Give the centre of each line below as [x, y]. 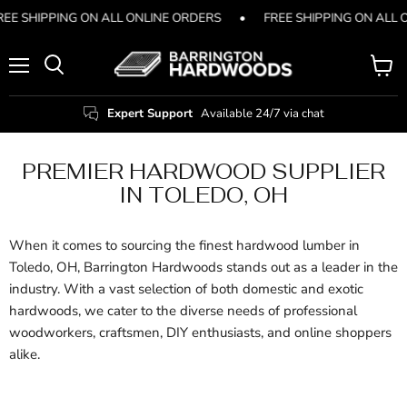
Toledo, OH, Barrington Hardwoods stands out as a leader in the [203, 268]
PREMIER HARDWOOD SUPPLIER [203, 172]
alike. [25, 355]
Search [74, 83]
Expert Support [149, 113]
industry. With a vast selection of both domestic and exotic [186, 289]
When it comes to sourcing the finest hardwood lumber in [184, 246]
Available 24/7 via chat [262, 113]
